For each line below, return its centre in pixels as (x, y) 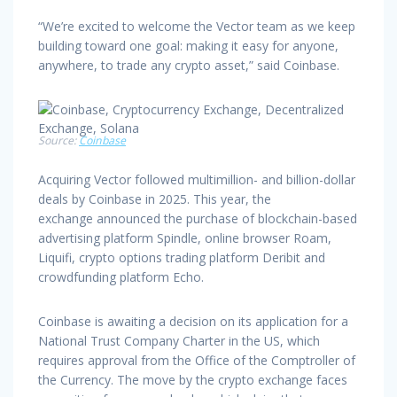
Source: (58, 141)
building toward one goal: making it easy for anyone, (188, 46)
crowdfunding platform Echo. (121, 277)
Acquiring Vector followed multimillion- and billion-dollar (197, 180)
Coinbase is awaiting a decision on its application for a (193, 322)
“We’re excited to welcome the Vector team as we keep (197, 27)
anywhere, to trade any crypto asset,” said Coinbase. (189, 66)
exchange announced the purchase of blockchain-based (198, 219)
